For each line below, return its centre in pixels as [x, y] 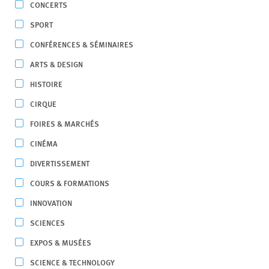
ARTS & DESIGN [56, 64]
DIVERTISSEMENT [60, 163]
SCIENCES [47, 222]
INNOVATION [51, 203]
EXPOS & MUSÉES [61, 242]
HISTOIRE [46, 84]
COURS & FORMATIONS [70, 183]
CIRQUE [43, 104]
